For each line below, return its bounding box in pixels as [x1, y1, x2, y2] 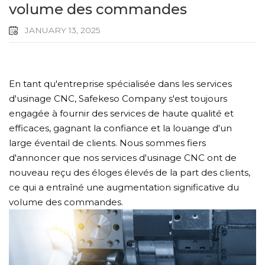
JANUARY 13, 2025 [22, 24, 100, 35]
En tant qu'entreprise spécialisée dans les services [9, 77, 232, 89]
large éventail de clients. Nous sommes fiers [9, 137, 206, 148]
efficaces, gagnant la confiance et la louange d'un [9, 122, 232, 134]
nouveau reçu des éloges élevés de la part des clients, [9, 166, 250, 178]
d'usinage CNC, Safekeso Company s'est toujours [9, 92, 227, 104]
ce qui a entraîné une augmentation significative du [9, 181, 239, 193]
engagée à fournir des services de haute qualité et [9, 107, 234, 119]
